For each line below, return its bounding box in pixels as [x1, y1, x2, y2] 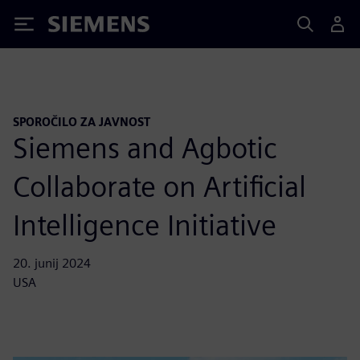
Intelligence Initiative [13, 207, 276, 243]
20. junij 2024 [13, 255, 91, 271]
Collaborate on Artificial [13, 168, 306, 204]
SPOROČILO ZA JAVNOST [13, 115, 150, 129]
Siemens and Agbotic [13, 129, 277, 166]
